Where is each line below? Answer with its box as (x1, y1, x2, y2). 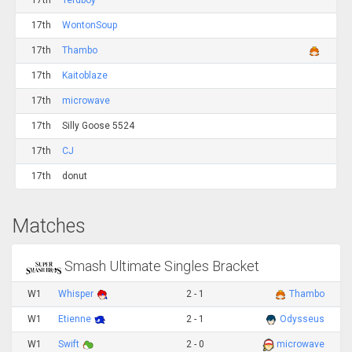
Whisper (58, 288, 96, 299)
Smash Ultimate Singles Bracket (61, 258, 260, 275)
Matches (12, 214, 86, 237)
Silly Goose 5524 (62, 120, 134, 131)
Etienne (58, 313, 93, 324)
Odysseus (280, 313, 324, 324)
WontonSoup (62, 20, 117, 31)
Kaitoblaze (62, 70, 108, 81)
